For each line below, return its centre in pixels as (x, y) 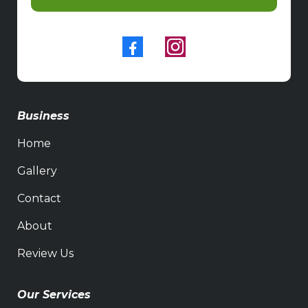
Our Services (54, 294)
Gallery (37, 170)
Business (43, 115)
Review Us (45, 253)
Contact (39, 198)
